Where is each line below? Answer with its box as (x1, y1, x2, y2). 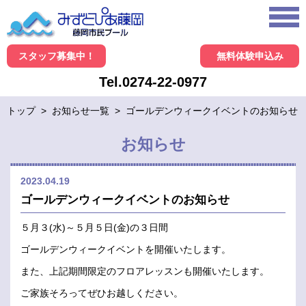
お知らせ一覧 (52, 105, 109, 117)
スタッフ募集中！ (18, 51, 95, 62)
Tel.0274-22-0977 (99, 74, 207, 90)
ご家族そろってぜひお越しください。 (20, 288, 183, 299)
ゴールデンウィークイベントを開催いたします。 (20, 244, 231, 255)
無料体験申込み (216, 51, 283, 62)
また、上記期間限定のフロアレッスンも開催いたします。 (20, 266, 269, 277)
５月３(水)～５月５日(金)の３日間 (20, 222, 168, 234)
